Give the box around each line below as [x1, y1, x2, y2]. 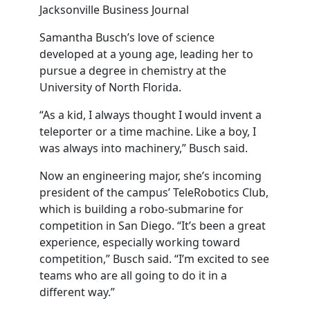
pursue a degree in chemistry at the [39, 63, 226, 78]
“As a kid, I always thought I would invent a [39, 107, 262, 122]
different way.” [39, 284, 115, 300]
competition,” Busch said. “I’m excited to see [39, 251, 269, 266]
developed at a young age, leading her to [39, 46, 253, 62]
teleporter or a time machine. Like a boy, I [39, 124, 256, 139]
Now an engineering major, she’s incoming [39, 168, 262, 183]
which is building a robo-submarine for [39, 201, 244, 217]
